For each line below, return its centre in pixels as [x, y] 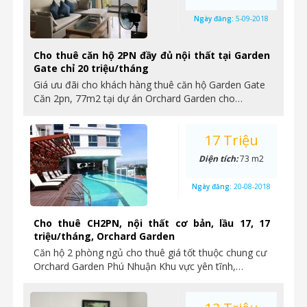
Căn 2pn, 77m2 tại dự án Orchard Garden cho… [138, 98]
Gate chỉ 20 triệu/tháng [91, 68]
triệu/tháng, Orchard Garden [104, 236]
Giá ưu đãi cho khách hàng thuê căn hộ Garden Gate [149, 85]
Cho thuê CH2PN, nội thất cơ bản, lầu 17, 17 [152, 223]
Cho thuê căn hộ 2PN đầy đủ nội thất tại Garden [152, 55]
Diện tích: [219, 159]
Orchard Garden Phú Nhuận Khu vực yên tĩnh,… [138, 266]
